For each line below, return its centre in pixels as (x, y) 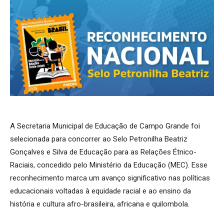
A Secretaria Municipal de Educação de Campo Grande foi (105, 126)
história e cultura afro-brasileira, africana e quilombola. (100, 204)
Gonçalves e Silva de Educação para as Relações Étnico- (103, 152)
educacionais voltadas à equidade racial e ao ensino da (100, 191)
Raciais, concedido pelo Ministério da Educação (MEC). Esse (109, 165)
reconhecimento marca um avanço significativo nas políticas (110, 178)
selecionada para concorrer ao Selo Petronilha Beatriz (99, 139)
